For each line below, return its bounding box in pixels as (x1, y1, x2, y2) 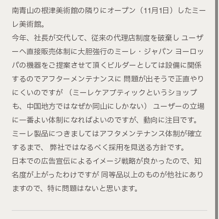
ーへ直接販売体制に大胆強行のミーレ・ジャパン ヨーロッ (12, 47, 204, 57)
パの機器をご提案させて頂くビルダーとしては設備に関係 (12, 61, 202, 71)
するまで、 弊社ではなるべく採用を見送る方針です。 (12, 143, 188, 153)
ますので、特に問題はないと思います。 (12, 184, 142, 194)
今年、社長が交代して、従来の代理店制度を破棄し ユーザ (12, 33, 203, 44)
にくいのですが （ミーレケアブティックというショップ (12, 88, 197, 98)
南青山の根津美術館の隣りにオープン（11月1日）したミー (12, 6, 206, 16)
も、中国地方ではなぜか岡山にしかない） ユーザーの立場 (12, 102, 204, 112)
